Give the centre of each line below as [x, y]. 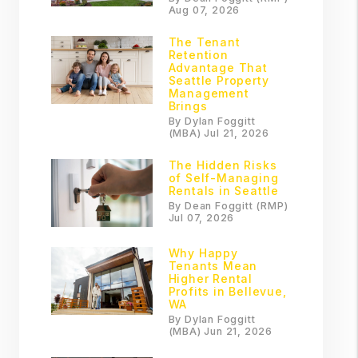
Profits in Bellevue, [227, 291]
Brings [188, 106]
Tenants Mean [213, 266]
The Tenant [204, 42]
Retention [198, 55]
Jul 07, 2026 [201, 218]
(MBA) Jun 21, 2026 [220, 331]
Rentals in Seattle [223, 191]
